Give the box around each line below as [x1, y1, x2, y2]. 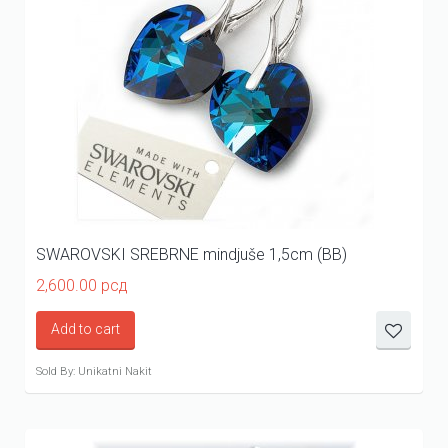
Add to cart [51, 321, 120, 337]
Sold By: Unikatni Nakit [36, 365, 152, 378]
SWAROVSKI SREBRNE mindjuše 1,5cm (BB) [36, 245, 347, 264]
